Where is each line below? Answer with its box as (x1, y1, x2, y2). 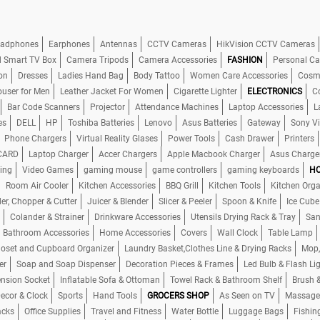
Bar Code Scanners (7, 102, 80, 112)
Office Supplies (24, 306, 81, 316)
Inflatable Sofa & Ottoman (60, 275, 160, 285)
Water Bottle (171, 306, 219, 316)
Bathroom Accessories (3, 228, 89, 238)
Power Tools (168, 134, 215, 144)
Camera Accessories (139, 55, 217, 65)
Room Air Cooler (6, 181, 69, 191)
